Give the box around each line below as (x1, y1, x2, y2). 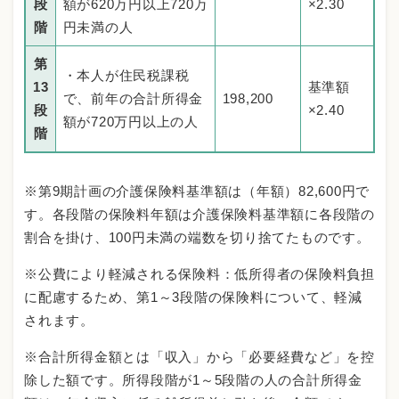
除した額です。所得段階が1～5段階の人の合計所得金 (24, 372, 362, 388)
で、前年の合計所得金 (62, 91, 203, 107)
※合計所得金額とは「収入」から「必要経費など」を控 (24, 349, 375, 365)
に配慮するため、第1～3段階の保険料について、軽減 (24, 289, 362, 305)
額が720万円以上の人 (62, 114, 199, 130)
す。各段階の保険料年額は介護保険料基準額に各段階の (24, 207, 375, 223)
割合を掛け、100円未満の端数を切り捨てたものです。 (24, 230, 370, 246)
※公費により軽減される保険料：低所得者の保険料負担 (24, 266, 375, 282)
